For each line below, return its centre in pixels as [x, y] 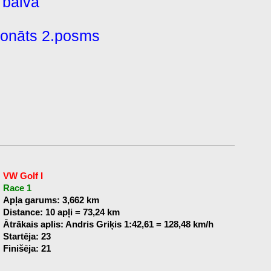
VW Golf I [23, 176]
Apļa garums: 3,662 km [51, 200]
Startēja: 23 [27, 237]
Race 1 [17, 188]
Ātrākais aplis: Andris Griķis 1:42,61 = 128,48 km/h [108, 224]
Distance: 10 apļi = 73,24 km [61, 212]
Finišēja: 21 [27, 249]
